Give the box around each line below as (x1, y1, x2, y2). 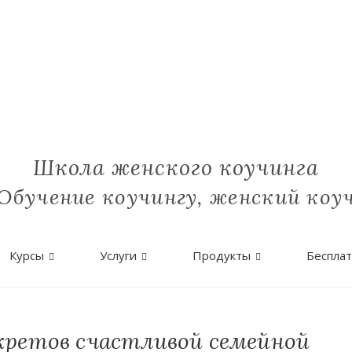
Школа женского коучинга (33, 154, 319, 181)
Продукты (192, 247, 251, 263)
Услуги (99, 247, 137, 263)
